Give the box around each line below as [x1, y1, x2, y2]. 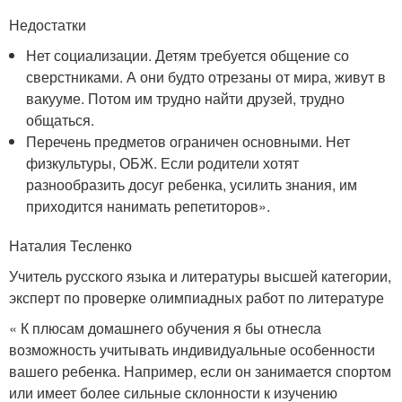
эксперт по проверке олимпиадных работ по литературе [9, 286, 384, 308]
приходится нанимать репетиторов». [26, 195, 271, 216]
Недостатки [9, 13, 86, 35]
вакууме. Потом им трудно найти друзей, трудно [26, 87, 345, 109]
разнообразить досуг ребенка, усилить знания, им [26, 173, 358, 195]
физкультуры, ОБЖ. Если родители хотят [26, 152, 300, 173]
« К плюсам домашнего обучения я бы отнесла [9, 317, 321, 338]
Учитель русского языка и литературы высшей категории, [9, 265, 391, 286]
